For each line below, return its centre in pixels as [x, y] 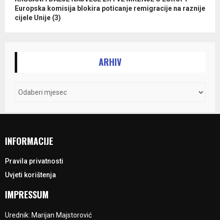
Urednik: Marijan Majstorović [48, 215]
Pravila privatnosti [34, 161]
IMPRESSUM [27, 194]
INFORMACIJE [29, 141]
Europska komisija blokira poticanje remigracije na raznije [110, 8]
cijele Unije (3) [38, 18]
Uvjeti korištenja [30, 175]
